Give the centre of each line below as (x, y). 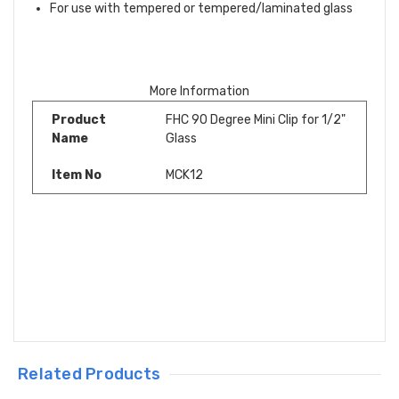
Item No (77, 175)
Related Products (90, 374)
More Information (199, 91)
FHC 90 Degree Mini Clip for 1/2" (256, 119)
